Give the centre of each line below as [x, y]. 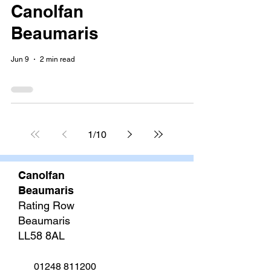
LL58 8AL [41, 236]
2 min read [57, 59]
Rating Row [46, 205]
